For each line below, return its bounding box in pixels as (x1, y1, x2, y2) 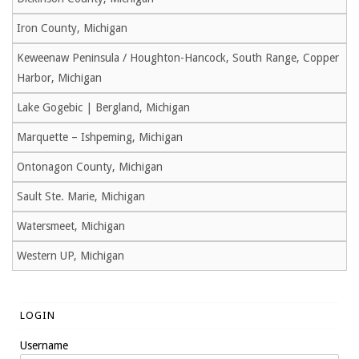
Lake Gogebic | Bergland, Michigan (17, 101, 190, 115)
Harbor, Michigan (17, 71, 102, 85)
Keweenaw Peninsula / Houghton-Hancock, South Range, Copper (17, 51, 339, 65)
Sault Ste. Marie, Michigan (17, 190, 145, 204)
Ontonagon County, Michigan (17, 160, 163, 174)
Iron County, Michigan (17, 22, 127, 35)
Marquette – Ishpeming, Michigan (17, 131, 183, 144)
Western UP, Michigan (17, 249, 124, 263)
